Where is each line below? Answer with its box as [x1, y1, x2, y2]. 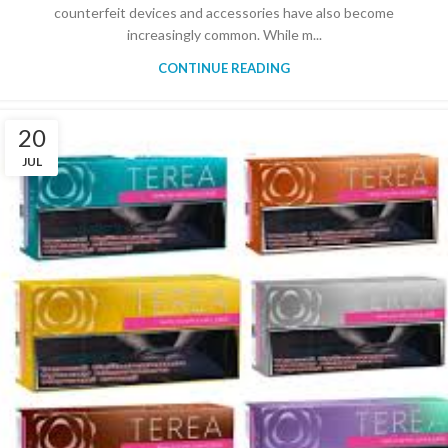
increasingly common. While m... [126, 26, 322, 44]
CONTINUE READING [158, 60, 290, 77]
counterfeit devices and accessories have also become [54, 4, 394, 22]
